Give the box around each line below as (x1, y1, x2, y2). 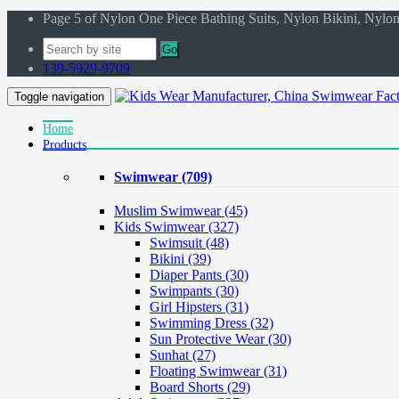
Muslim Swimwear (114, 203, 224, 219)
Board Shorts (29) (150, 379, 250, 395)
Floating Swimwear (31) (150, 363, 287, 379)
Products (43, 138, 86, 151)
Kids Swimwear (114, 219, 208, 235)
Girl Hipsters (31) (150, 299, 248, 315)
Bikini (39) (150, 251, 211, 267)
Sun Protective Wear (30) (150, 331, 291, 347)
